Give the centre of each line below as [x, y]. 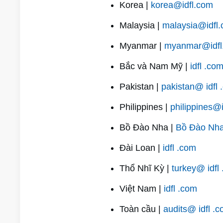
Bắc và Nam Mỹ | [155, 66]
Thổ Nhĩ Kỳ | [145, 168]
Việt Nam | [141, 189]
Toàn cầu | [141, 209]
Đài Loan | [141, 148]
